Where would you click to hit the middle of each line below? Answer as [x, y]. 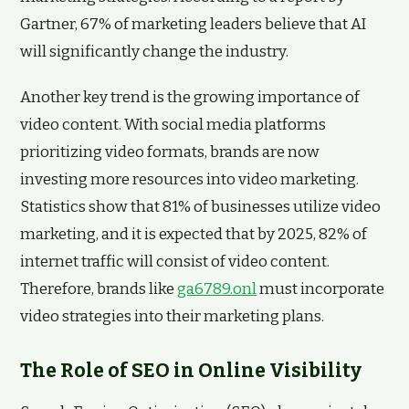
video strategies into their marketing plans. [172, 316]
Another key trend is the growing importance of [190, 97]
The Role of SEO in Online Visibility [191, 371]
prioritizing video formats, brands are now [170, 152]
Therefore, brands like [99, 289]
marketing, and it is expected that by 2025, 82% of [194, 234]
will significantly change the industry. [154, 52]
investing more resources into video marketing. [189, 179]
